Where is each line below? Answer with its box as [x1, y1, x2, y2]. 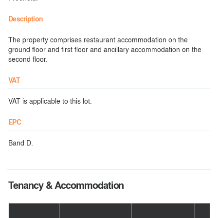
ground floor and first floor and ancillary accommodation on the [8, 44, 201, 54]
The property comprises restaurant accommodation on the [8, 35, 188, 44]
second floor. [8, 54, 48, 64]
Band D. [8, 138, 33, 147]
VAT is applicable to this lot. [8, 96, 92, 106]
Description [8, 14, 43, 24]
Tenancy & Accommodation [8, 178, 124, 192]
